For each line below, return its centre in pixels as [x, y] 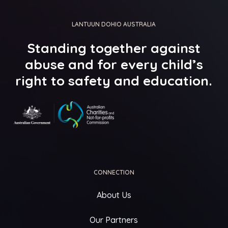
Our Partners [114, 220]
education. [178, 81]
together [119, 48]
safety [90, 81]
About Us [114, 195]
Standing [57, 48]
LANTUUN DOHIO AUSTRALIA [114, 24]
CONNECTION [114, 172]
